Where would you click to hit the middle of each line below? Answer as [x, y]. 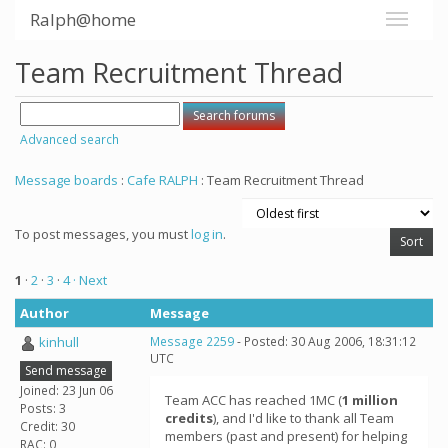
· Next [90, 280]
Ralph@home [83, 19]
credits [189, 418]
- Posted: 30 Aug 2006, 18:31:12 [325, 341]
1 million [370, 400]
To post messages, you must [103, 234]
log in [207, 234]
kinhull [59, 342]
